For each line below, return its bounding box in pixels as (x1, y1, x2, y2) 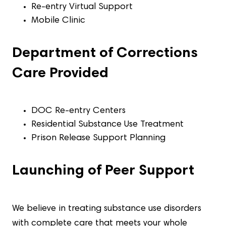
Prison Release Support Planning (31, 134, 166, 143)
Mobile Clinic (31, 16, 86, 26)
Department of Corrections (12, 46, 198, 62)
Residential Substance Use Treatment (31, 120, 189, 130)
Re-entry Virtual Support (31, 3, 138, 12)
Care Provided (12, 67, 116, 82)
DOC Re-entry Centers (31, 106, 131, 116)
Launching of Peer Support (12, 164, 194, 179)
